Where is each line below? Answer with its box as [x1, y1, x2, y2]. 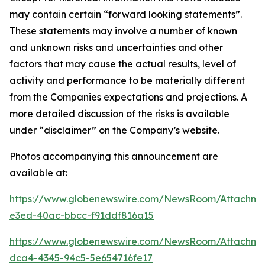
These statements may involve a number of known [9, 24, 237, 37]
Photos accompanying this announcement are [9, 150, 218, 162]
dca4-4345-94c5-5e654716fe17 [9, 251, 153, 264]
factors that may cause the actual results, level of [9, 57, 236, 70]
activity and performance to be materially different [9, 74, 245, 86]
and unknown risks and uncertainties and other [9, 41, 223, 53]
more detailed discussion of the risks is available [9, 107, 230, 119]
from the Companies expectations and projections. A [9, 91, 247, 103]
